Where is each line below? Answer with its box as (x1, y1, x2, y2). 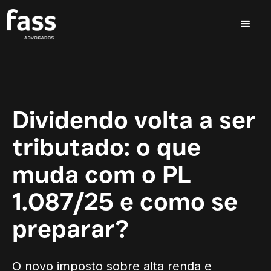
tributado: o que (12, 139, 201, 160)
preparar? (12, 220, 129, 242)
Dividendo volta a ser (12, 111, 256, 133)
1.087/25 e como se (12, 193, 238, 215)
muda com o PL (12, 166, 191, 188)
